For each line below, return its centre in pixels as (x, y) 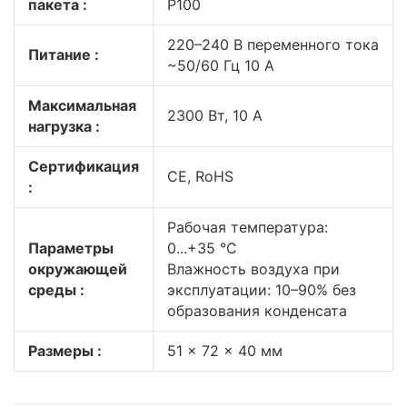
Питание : (64, 55)
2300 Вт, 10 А (215, 115)
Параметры (71, 248)
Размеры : (65, 351)
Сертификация (84, 166)
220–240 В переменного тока (273, 45)
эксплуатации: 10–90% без (262, 290)
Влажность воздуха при (253, 269)
